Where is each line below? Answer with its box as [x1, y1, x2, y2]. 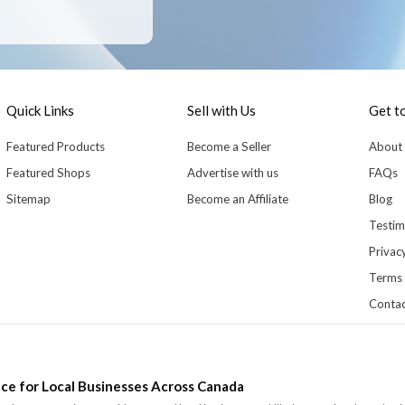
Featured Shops [5, 165, 90, 180]
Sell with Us [187, 101, 257, 118]
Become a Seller [187, 138, 272, 154]
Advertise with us [187, 165, 279, 180]
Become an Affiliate [187, 191, 289, 206]
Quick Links [5, 101, 74, 118]
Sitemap [5, 191, 51, 206]
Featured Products [5, 138, 105, 154]
